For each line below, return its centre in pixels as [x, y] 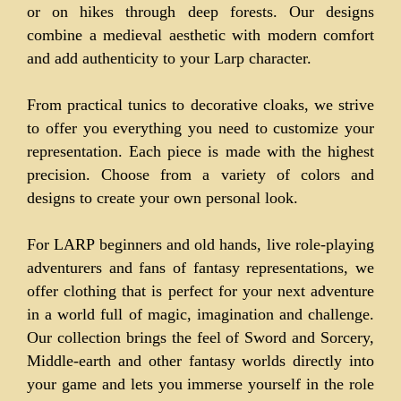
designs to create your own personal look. [162, 198]
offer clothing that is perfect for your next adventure [200, 291]
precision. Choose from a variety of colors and [200, 175]
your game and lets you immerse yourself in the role [200, 384]
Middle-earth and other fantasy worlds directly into [200, 361]
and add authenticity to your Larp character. [169, 58]
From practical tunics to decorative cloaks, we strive [200, 105]
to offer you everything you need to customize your [200, 128]
